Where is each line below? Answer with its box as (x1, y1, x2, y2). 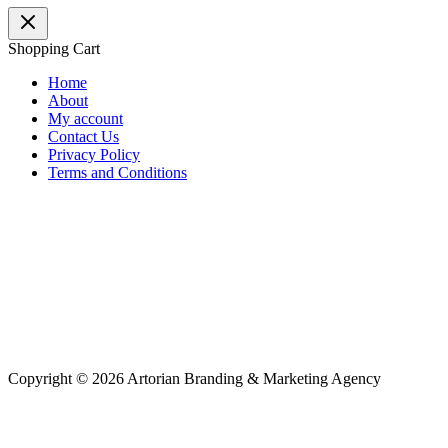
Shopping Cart (8, 40, 100, 58)
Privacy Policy (48, 146, 140, 164)
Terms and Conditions (48, 164, 187, 182)
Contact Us (48, 128, 119, 146)
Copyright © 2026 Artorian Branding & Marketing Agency (8, 370, 381, 388)
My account (48, 110, 123, 128)
